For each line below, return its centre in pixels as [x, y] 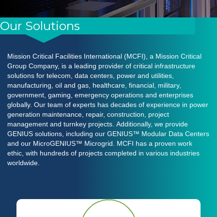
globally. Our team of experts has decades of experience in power [108, 105]
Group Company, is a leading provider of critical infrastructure [101, 66]
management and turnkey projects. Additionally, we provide [98, 124]
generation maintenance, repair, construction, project [88, 115]
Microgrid [98, 144]
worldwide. [23, 163]
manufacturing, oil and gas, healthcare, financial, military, [94, 85]
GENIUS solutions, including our [57, 134]
